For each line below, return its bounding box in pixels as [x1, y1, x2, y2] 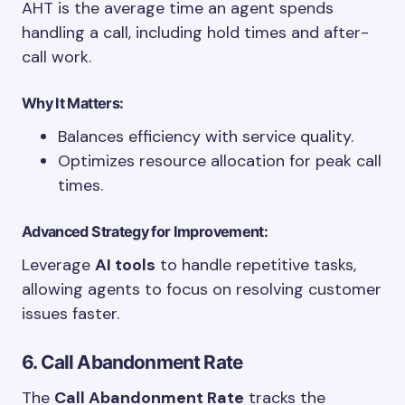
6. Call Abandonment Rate [22, 351, 243, 373]
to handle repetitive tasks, [155, 254, 356, 276]
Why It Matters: [22, 94, 124, 112]
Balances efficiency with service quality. [58, 126, 353, 147]
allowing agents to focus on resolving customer [22, 278, 381, 300]
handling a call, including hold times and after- [22, 22, 369, 43]
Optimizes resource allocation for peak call [58, 150, 381, 172]
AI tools [95, 254, 155, 276]
